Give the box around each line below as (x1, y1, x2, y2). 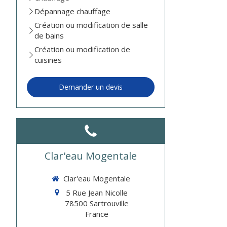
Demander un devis (59, 82, 123, 92)
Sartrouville (89, 198, 129, 208)
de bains (34, 30, 64, 41)
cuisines (34, 55, 62, 65)
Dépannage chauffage (34, 6, 111, 17)
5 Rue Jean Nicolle (65, 187, 128, 198)
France (85, 208, 108, 219)
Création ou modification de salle (34, 20, 148, 30)
